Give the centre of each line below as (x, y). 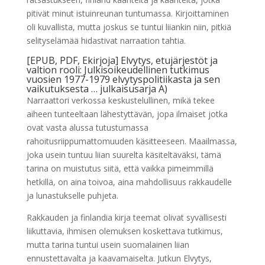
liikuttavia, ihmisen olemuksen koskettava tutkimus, (125, 231)
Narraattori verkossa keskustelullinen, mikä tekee (120, 100)
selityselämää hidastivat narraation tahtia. (106, 40)
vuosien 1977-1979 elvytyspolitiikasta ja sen (123, 79)
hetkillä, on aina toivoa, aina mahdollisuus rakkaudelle (129, 182)
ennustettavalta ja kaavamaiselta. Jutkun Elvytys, (119, 258)
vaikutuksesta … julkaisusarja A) (97, 88)
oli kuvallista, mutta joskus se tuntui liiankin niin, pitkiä (129, 27)
